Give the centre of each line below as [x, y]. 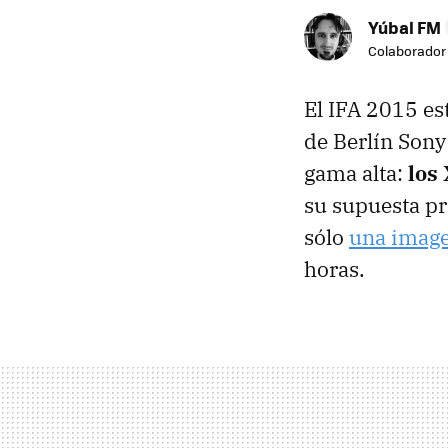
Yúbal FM [404, 27]
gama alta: [356, 173]
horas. [334, 269]
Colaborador [407, 50]
